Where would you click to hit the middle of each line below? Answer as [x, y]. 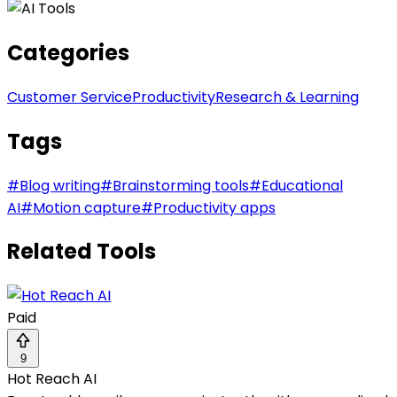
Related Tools [82, 252]
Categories [68, 52]
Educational [302, 185]
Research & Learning [287, 97]
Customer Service [70, 97]
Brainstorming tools [181, 185]
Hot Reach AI [52, 379]
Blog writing [60, 185]
